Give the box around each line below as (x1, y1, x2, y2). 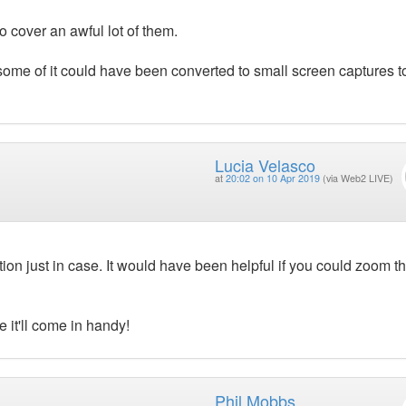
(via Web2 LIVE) (322, 171, 393, 186)
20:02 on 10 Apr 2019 (225, 171, 320, 186)
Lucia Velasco (214, 153, 315, 178)
